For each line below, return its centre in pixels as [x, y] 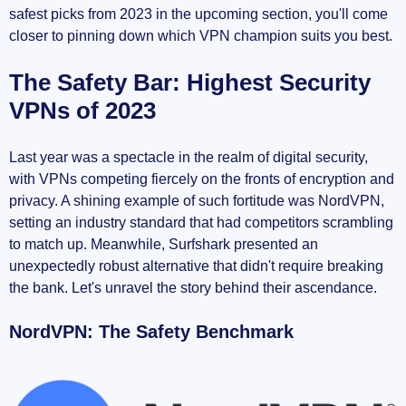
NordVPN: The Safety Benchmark [151, 332]
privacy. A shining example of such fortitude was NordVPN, [197, 201]
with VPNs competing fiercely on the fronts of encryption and [202, 179]
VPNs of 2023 [82, 111]
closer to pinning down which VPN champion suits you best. [201, 36]
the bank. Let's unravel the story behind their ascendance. [193, 288]
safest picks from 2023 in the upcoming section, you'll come [198, 14]
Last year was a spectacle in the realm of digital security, [188, 158]
